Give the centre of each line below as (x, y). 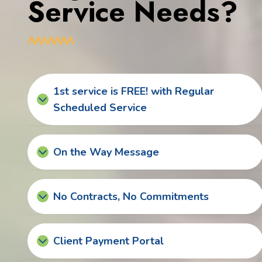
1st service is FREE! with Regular (134, 91)
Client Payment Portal (108, 241)
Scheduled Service (100, 107)
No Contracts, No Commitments (131, 196)
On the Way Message (106, 152)
